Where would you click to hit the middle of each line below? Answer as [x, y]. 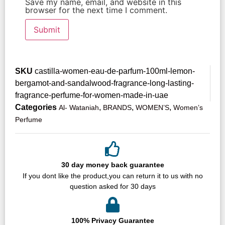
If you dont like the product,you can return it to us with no [113, 176]
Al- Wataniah [79, 107]
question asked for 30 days [113, 186]
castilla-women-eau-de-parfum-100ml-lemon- [115, 71]
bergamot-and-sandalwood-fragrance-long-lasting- [104, 83]
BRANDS [117, 107]
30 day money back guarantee [113, 164]
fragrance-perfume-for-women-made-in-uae [92, 95]
